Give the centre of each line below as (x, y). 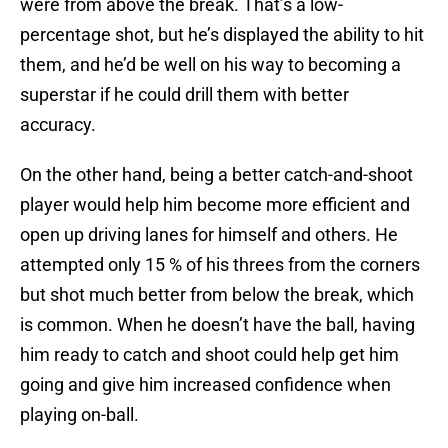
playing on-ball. (79, 415)
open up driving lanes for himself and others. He (209, 235)
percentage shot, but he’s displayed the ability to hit (222, 35)
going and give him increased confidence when (205, 385)
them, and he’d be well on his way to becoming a (210, 65)
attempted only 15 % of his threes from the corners (220, 265)
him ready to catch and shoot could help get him (209, 355)
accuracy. (58, 125)
